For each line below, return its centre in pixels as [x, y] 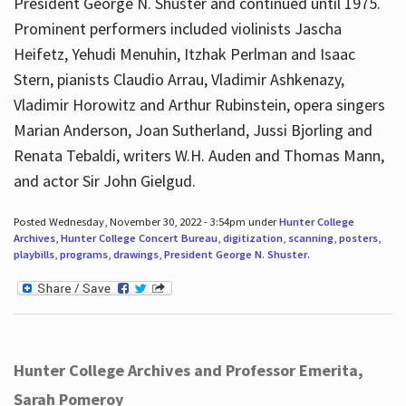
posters [358, 238]
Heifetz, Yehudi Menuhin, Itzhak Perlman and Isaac [184, 54]
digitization [252, 238]
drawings [135, 255]
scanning [310, 238]
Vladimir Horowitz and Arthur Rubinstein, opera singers [199, 105]
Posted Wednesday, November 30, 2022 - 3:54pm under [146, 222]
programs [83, 255]
